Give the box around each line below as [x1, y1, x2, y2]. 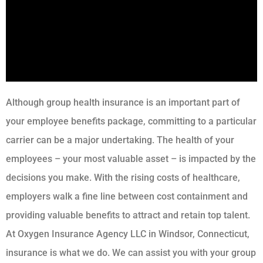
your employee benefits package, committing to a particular [6, 115, 257, 127]
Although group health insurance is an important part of [6, 96, 240, 108]
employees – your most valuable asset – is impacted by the [6, 153, 256, 164]
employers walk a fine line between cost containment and [6, 190, 248, 202]
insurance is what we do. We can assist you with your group [6, 247, 256, 258]
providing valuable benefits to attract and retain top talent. [6, 209, 250, 221]
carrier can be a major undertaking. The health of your [6, 134, 234, 146]
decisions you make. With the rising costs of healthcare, [6, 171, 240, 183]
